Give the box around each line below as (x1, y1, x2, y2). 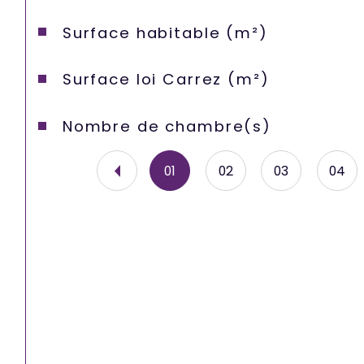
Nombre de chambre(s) (62, 116, 271, 137)
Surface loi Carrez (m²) (62, 69, 270, 90)
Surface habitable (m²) (62, 22, 268, 43)
